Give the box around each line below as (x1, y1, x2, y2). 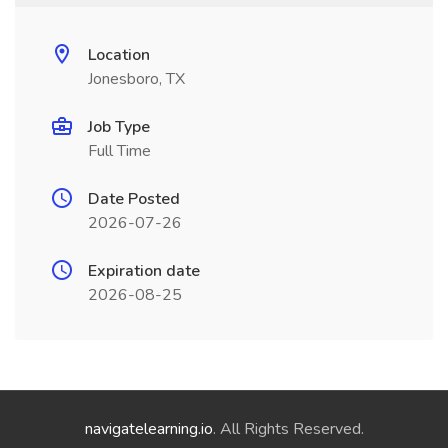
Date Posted (88, 188, 180, 210)
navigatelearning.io (84, 418, 213, 440)
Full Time (88, 140, 151, 162)
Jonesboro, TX (88, 68, 185, 90)
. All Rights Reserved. (212, 418, 364, 440)
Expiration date (88, 260, 200, 282)
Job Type (88, 116, 150, 138)
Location (88, 44, 150, 66)
